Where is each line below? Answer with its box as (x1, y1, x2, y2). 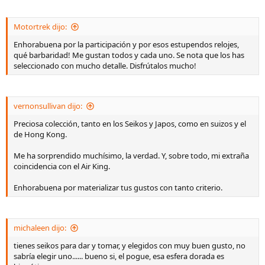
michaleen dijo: (14, 222, 66, 233)
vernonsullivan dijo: (14, 101, 82, 111)
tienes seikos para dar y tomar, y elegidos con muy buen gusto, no (14, 240, 245, 251)
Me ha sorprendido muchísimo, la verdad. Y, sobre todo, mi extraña (14, 150, 249, 161)
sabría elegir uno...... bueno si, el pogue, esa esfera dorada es (14, 251, 224, 261)
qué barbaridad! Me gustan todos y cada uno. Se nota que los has (14, 50, 244, 60)
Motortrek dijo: (14, 21, 67, 32)
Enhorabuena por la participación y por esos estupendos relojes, (14, 39, 239, 50)
